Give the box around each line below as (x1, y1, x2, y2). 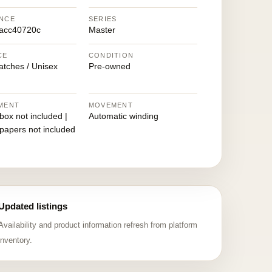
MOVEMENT (88, 101, 134, 109)
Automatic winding (88, 111, 158, 121)
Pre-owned (88, 61, 131, 71)
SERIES (88, 15, 117, 22)
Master (88, 25, 115, 35)
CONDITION (88, 52, 134, 59)
